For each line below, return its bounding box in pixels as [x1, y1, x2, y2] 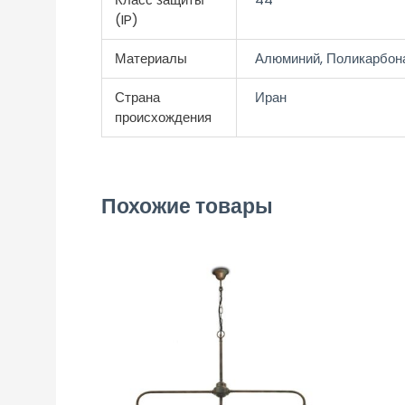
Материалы [114, 49, 187, 69]
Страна [114, 88, 160, 108]
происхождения [114, 108, 212, 127]
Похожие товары [101, 192, 273, 221]
